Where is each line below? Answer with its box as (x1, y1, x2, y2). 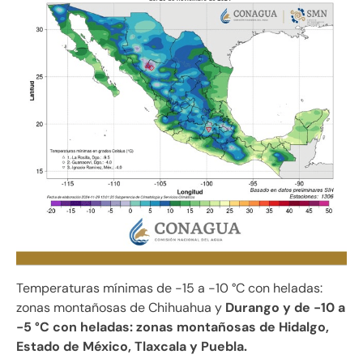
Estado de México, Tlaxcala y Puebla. (16, 337, 247, 355)
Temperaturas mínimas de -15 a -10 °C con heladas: (16, 279, 322, 297)
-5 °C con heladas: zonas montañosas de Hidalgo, (16, 318, 329, 335)
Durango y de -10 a (225, 298, 345, 316)
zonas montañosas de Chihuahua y (16, 298, 225, 316)
